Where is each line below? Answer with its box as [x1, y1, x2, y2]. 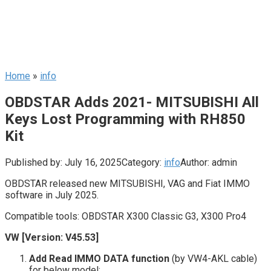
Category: [122, 156, 162, 168]
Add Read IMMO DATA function [29, 252, 169, 264]
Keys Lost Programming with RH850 [5, 110, 246, 128]
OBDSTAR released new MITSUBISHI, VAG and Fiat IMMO [5, 177, 250, 189]
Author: [180, 156, 209, 168]
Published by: [5, 156, 62, 168]
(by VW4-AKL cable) [169, 252, 257, 264]
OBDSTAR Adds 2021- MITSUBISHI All [5, 93, 259, 111]
